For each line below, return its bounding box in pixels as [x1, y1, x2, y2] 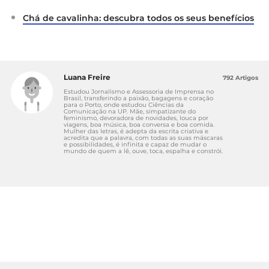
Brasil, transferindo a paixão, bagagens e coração [64, 94, 213, 102]
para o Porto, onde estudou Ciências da [64, 100, 184, 109]
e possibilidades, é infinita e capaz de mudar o [64, 140, 207, 148]
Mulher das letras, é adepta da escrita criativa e [64, 127, 208, 135]
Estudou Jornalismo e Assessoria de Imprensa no [64, 87, 214, 95]
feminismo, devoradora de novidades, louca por [64, 113, 208, 122]
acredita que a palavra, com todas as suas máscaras [64, 133, 223, 142]
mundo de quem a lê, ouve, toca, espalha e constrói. [64, 147, 223, 155]
